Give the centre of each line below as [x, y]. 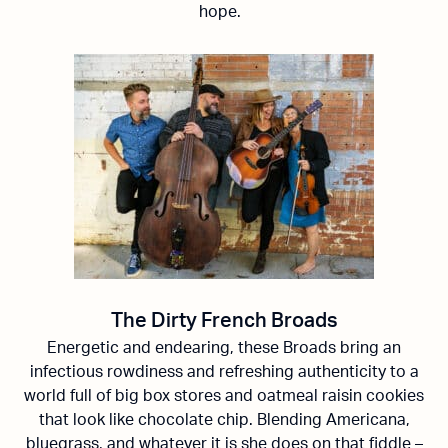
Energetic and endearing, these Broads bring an [224, 348]
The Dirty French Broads [224, 321]
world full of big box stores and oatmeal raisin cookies [224, 396]
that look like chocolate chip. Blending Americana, [224, 420]
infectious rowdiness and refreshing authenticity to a [224, 372]
